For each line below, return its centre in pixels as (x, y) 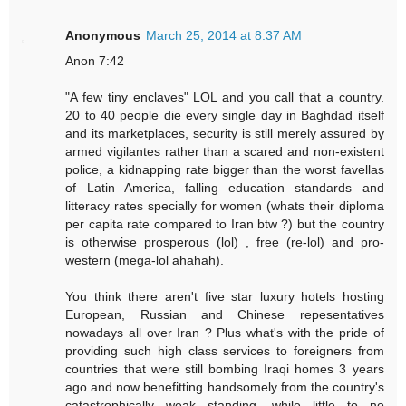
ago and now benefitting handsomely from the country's (225, 387)
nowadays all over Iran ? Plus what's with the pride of (225, 333)
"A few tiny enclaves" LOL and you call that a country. (225, 97)
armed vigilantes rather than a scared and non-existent (225, 152)
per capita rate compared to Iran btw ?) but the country (225, 224)
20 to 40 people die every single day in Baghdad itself (225, 116)
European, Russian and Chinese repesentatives (225, 315)
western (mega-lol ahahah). (145, 261)
